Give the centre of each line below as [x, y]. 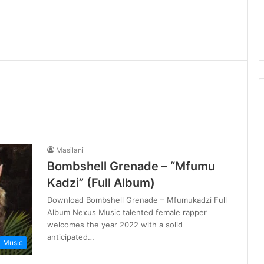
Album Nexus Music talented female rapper [127, 212]
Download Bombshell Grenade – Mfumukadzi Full [137, 200]
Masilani [70, 150]
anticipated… [71, 237]
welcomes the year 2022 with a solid [115, 225]
